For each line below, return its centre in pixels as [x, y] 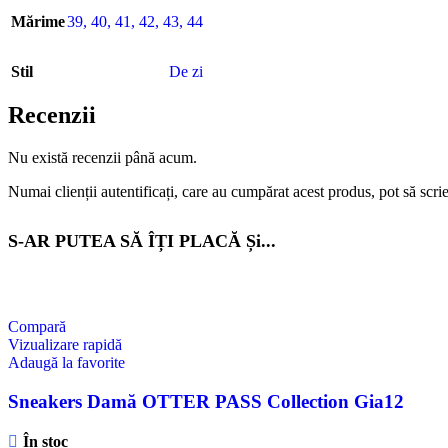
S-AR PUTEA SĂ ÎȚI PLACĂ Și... [142, 241]
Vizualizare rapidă [65, 345]
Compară [37, 327]
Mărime [38, 21]
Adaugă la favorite [66, 363]
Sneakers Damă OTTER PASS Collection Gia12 [206, 402]
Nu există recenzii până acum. [102, 158]
